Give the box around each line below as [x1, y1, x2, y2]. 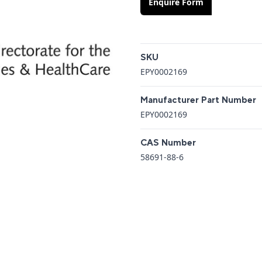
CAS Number [140, 139, 196, 148]
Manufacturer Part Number [140, 96, 256, 105]
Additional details [140, 43, 216, 57]
